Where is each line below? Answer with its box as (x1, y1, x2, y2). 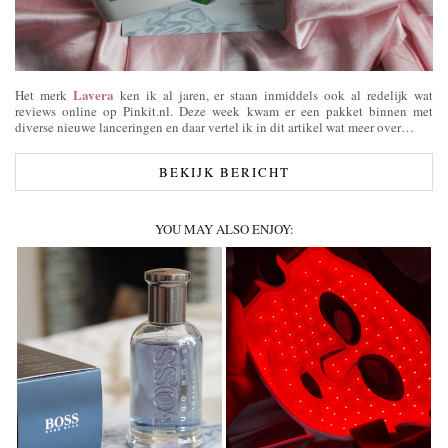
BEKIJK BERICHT (158, 163, 290, 182)
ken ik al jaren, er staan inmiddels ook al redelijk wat (113, 86, 434, 105)
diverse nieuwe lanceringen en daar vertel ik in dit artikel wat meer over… (15, 118, 414, 137)
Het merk (15, 86, 73, 105)
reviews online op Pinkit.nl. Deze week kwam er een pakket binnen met (15, 102, 433, 121)
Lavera (72, 85, 114, 105)
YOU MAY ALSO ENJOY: (154, 220, 294, 239)
